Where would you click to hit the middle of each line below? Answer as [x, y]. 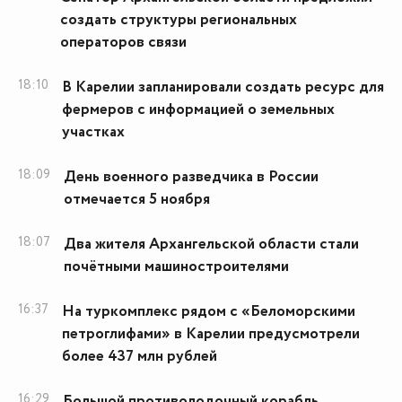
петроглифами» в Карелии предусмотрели [211, 334]
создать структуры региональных [179, 20]
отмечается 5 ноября [137, 200]
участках [93, 132]
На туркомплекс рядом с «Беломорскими [209, 312]
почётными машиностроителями [176, 267]
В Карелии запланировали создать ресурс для [223, 87]
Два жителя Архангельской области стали [211, 245]
